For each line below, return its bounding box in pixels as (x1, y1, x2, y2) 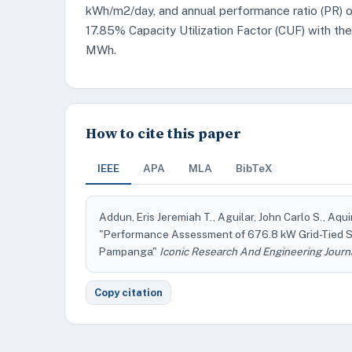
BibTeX (236, 162, 273, 174)
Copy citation (94, 287, 163, 299)
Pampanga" (99, 245, 159, 258)
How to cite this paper (86, 123, 241, 143)
